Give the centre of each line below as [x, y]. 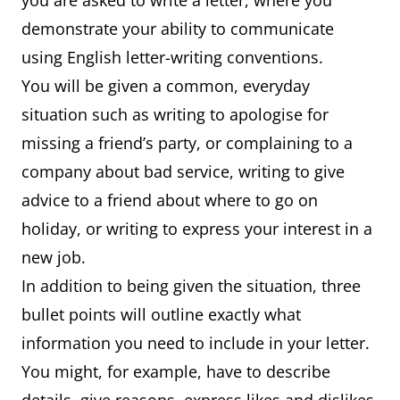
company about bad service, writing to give [183, 171]
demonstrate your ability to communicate [178, 29]
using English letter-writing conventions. [177, 57]
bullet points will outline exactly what [161, 314]
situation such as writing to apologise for [175, 114]
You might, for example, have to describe [176, 371]
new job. [58, 257]
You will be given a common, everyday [166, 86]
